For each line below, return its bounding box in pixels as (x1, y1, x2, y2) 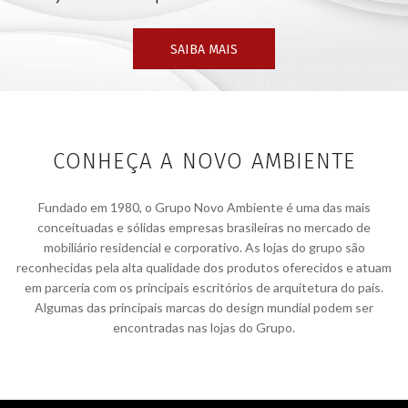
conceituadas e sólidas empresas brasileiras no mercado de (37, 219, 371, 235)
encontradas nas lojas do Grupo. (113, 319, 295, 335)
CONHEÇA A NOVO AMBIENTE (52, 148, 356, 174)
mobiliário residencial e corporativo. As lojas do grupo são (43, 239, 365, 255)
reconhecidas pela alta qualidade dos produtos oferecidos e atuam (16, 259, 392, 275)
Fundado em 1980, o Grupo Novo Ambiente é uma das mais (37, 199, 371, 215)
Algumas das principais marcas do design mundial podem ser (35, 299, 373, 315)
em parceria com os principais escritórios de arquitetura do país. (25, 279, 383, 295)
